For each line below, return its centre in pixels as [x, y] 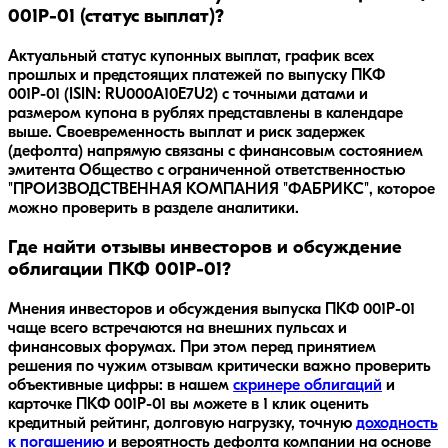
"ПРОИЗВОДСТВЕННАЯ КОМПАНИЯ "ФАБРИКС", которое [221, 190]
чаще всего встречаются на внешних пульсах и [177, 328]
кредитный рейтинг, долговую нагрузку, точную [182, 423]
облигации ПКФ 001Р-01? [119, 270]
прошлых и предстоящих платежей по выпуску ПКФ [196, 76]
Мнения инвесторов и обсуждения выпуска [166, 309]
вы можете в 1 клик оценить [267, 404]
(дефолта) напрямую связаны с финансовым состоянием [215, 152]
